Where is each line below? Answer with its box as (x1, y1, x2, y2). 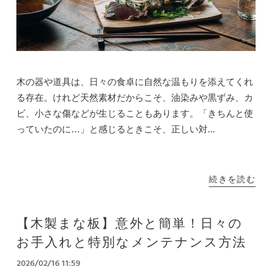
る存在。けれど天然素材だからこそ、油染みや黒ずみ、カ (16, 92, 253, 103)
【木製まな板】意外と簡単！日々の (16, 214, 243, 235)
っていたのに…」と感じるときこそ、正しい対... (16, 124, 215, 135)
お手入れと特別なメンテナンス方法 (16, 233, 247, 254)
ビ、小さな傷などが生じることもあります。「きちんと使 (16, 108, 253, 119)
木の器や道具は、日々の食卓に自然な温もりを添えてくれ (16, 76, 253, 87)
